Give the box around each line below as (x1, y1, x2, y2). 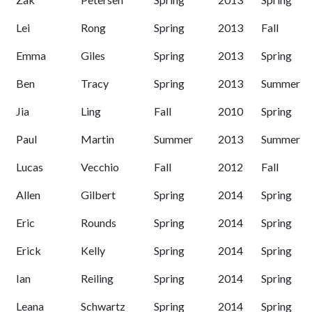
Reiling (81, 272, 114, 286)
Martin (81, 132, 114, 146)
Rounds (81, 216, 116, 230)
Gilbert (81, 188, 116, 202)
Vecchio (81, 160, 119, 174)
